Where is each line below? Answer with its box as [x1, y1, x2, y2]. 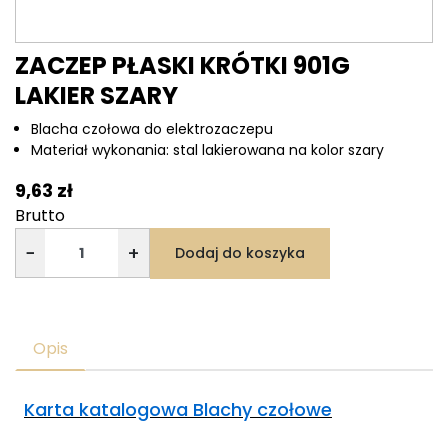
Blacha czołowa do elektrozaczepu [31, 118, 273, 139]
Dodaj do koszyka [175, 242, 305, 263]
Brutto [15, 203, 65, 227]
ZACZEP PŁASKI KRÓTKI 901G [15, 48, 350, 82]
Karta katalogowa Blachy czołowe [24, 396, 332, 422]
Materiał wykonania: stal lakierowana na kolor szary [31, 139, 384, 160]
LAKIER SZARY [15, 78, 178, 112]
